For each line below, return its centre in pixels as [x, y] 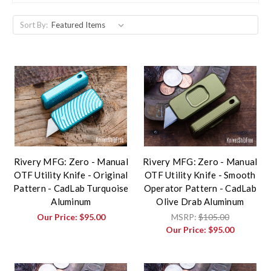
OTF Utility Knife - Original [71, 175]
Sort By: [34, 25]
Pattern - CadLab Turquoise [71, 188]
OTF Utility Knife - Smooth [200, 175]
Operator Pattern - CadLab [200, 188]
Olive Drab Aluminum [200, 202]
